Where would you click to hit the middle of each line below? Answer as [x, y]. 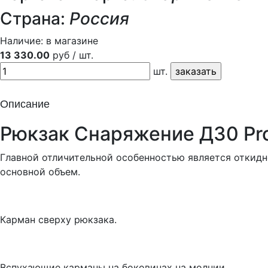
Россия [99, 19]
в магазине [72, 41]
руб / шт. [71, 55]
